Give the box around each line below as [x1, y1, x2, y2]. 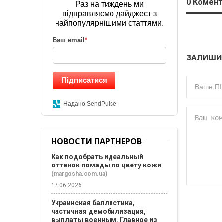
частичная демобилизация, [51, 207, 146, 215]
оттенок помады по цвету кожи [51, 161, 161, 169]
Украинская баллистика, [51, 199, 135, 207]
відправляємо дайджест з [62, 9, 157, 18]
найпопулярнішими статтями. [55, 19, 164, 27]
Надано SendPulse [63, 100, 116, 107]
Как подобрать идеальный [51, 153, 143, 161]
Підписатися [61, 76, 107, 84]
